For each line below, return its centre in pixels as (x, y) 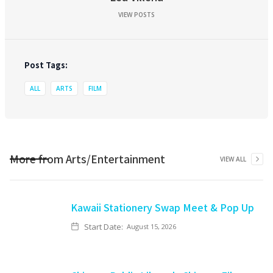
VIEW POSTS (136, 15)
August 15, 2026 (151, 226)
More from (38, 159)
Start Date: (104, 227)
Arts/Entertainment (115, 159)
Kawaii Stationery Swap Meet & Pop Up (162, 207)
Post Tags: (46, 65)
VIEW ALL (233, 159)
